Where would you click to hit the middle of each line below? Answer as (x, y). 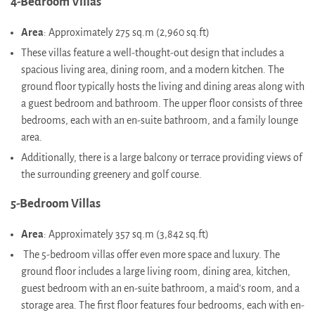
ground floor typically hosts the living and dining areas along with (163, 86)
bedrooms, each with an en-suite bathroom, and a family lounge (160, 120)
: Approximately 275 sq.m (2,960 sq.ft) (127, 32)
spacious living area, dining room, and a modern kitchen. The (153, 69)
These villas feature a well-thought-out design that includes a (153, 52)
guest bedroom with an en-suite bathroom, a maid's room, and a (160, 289)
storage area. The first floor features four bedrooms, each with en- (163, 306)
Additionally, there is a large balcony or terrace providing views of (162, 157)
